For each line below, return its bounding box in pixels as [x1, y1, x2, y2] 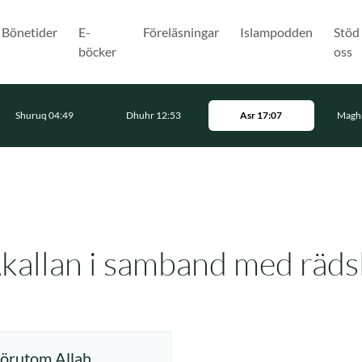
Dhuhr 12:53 [126, 109, 182, 121]
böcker [78, 44, 116, 59]
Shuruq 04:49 [15, 109, 74, 121]
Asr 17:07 [240, 109, 283, 121]
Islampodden [239, 24, 313, 40]
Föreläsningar [142, 24, 219, 40]
